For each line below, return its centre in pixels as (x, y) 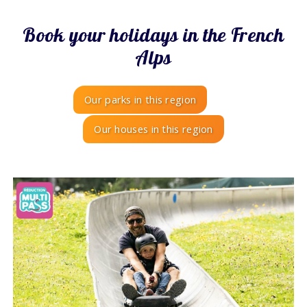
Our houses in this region (153, 128)
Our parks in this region (140, 99)
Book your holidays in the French (153, 35)
